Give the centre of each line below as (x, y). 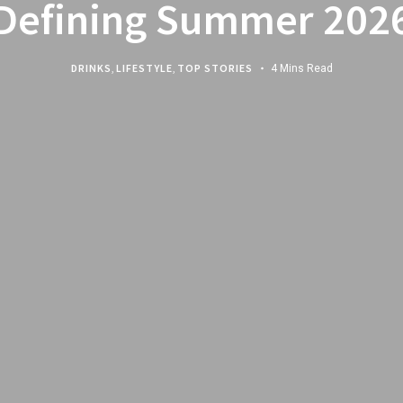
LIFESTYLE (144, 67)
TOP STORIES (215, 67)
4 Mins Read (301, 68)
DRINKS (91, 67)
